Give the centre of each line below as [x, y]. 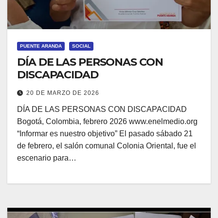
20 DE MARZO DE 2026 [63, 93]
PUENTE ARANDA [41, 46]
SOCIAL [81, 46]
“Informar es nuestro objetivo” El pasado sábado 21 [105, 134]
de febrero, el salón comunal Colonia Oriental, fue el [107, 146]
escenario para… [47, 158]
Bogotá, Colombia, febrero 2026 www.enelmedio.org [107, 121]
